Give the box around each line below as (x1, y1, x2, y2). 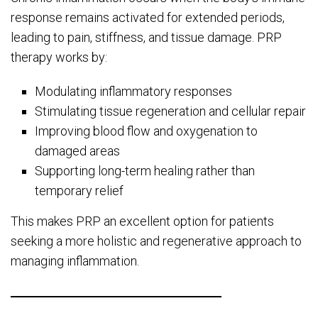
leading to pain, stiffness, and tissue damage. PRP (11, 29, 282, 45)
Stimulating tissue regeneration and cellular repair (35, 103, 307, 119)
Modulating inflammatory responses (35, 83, 233, 99)
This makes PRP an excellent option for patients (11, 213, 274, 229)
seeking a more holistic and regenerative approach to (11, 233, 302, 248)
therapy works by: (11, 49, 107, 65)
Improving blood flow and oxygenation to (35, 123, 258, 138)
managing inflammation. (11, 253, 139, 268)
